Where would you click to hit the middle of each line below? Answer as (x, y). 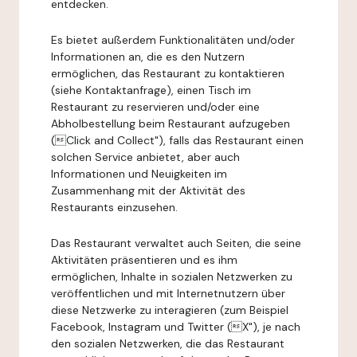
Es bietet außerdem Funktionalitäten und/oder (173, 40)
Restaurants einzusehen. (114, 207)
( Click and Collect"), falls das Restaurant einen (177, 140)
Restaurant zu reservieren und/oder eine (155, 107)
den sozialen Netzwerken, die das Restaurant (168, 343)
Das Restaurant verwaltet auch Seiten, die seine (176, 243)
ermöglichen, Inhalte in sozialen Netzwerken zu (172, 277)
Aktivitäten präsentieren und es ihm (144, 260)
